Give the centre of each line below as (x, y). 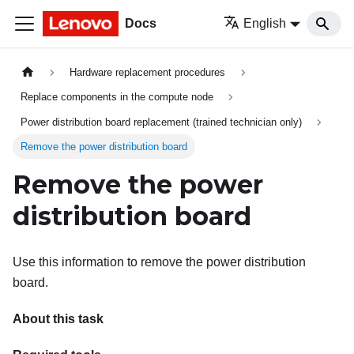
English (265, 23)
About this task (58, 318)
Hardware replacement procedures (148, 73)
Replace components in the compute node (117, 97)
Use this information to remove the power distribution (159, 262)
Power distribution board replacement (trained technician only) (162, 122)
